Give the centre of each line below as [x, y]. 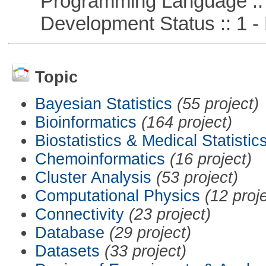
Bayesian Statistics [103, 104]
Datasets [67, 251]
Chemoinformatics [100, 159]
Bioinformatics [85, 122]
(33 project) [145, 251]
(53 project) [197, 177]
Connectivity [79, 214]
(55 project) [218, 104]
